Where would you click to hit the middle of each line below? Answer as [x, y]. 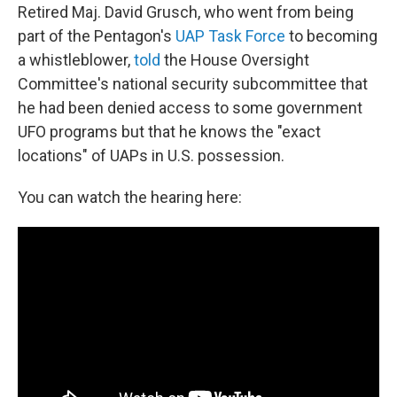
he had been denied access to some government [190, 108]
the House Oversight [235, 60]
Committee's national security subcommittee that [193, 84]
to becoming [331, 36]
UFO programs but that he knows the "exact [169, 132]
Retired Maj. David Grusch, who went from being [186, 12]
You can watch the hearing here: [130, 198]
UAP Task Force [230, 36]
